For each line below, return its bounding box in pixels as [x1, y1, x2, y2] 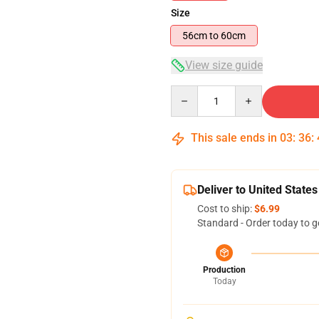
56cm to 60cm [221, 30, 246, 41]
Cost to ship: [197, 203, 254, 214]
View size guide [185, 58, 263, 72]
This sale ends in [188, 131, 280, 145]
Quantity [170, 86, 209, 98]
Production [203, 265, 246, 275]
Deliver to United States [197, 183, 318, 197]
